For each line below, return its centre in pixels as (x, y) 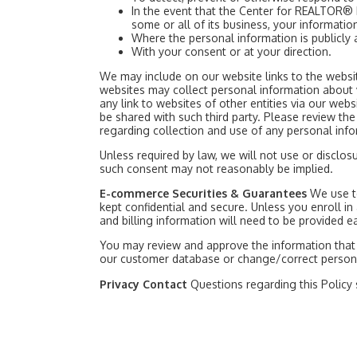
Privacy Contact (145, 284)
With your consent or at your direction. (231, 51)
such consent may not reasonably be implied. (216, 169)
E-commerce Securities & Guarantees (205, 193)
